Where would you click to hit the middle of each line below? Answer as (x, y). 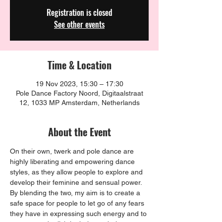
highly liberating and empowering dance (73, 162)
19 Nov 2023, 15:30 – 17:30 (79, 84)
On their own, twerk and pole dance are (73, 151)
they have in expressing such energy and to (79, 214)
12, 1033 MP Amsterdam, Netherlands (79, 103)
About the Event (79, 132)
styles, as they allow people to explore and (77, 172)
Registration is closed (79, 13)
